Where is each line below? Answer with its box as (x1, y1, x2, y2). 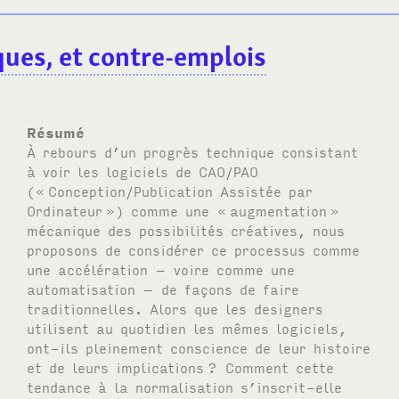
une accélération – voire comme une (27, 259, 296, 278)
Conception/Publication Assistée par (48, 181, 313, 199)
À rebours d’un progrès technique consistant (27, 142, 359, 160)
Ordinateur (27, 200, 103, 219)
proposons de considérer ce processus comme (27, 240, 361, 258)
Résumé (27, 122, 85, 141)
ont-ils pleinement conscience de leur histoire (27, 338, 371, 356)
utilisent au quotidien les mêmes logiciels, (27, 318, 347, 337)
